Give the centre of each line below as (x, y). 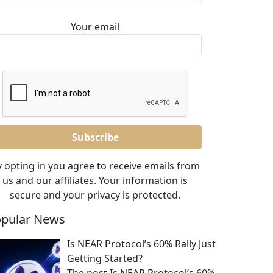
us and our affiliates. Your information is (95, 180)
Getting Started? (105, 258)
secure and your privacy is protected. (95, 195)
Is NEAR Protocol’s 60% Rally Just (141, 244)
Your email (95, 27)
